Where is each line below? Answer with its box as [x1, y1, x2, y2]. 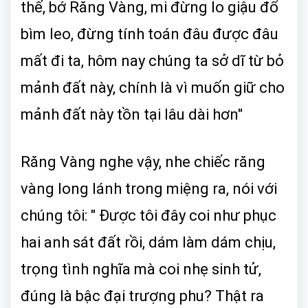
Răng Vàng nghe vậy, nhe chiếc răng [21, 153, 265, 170]
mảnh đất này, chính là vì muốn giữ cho [21, 78, 285, 96]
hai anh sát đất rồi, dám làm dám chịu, [21, 233, 276, 251]
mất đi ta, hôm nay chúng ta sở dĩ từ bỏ [21, 52, 284, 69]
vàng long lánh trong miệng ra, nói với [21, 179, 277, 197]
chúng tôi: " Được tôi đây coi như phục [21, 206, 276, 224]
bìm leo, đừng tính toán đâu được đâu [21, 25, 278, 43]
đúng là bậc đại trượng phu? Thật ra [21, 287, 264, 305]
